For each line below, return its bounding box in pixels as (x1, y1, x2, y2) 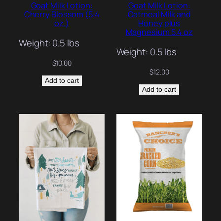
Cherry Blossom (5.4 (24, 9, 100, 20)
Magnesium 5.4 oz (125, 27, 193, 38)
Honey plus (138, 18, 181, 29)
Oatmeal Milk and (127, 9, 191, 20)
